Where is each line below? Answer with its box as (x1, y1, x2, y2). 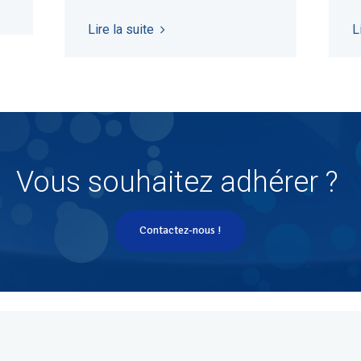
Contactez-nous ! (139, 223, 221, 238)
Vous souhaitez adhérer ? (15, 165, 346, 200)
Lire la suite (87, 21, 154, 37)
